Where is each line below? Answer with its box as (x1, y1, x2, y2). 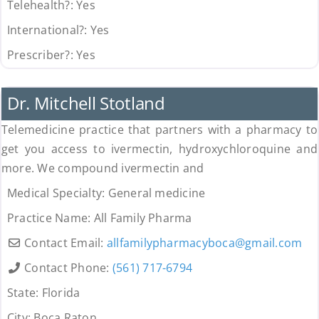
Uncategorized (13, 68, 77, 81)
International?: (6, 22, 90, 38)
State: (6, 285, 42, 301)
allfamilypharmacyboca (106, 235, 235, 251)
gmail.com (245, 235, 303, 251)
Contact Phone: (24, 260, 113, 276)
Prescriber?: (6, 47, 77, 63)
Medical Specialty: (6, 185, 108, 202)
